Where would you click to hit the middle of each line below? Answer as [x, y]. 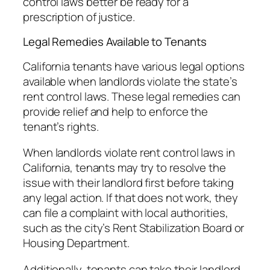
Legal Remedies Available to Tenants [115, 42]
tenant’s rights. [61, 126]
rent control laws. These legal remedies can [132, 96]
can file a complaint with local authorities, [126, 213]
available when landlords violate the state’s [130, 81]
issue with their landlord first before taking [128, 183]
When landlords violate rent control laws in [129, 153]
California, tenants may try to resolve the [124, 168]
